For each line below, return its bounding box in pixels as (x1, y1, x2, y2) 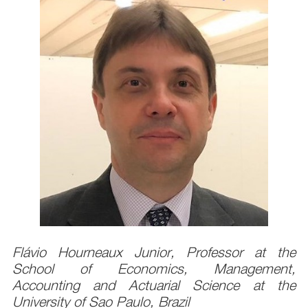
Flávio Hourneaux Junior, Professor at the (12, 244, 296, 261)
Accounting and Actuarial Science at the (12, 277, 296, 294)
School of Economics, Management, (12, 261, 296, 277)
